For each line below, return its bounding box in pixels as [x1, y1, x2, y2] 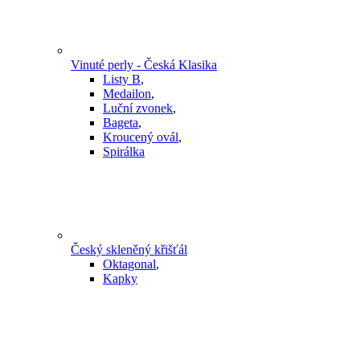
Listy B [103, 72, 141, 87]
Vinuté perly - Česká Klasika [71, 58, 217, 72]
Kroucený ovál [103, 130, 178, 145]
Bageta [103, 116, 138, 130]
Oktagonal [103, 257, 156, 272]
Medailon [103, 87, 151, 101]
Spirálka [103, 145, 145, 159]
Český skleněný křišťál [71, 243, 187, 257]
